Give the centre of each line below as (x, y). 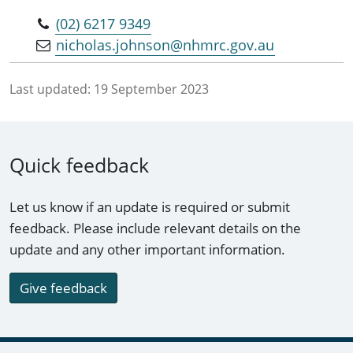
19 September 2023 (151, 89)
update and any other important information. (147, 250)
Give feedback (63, 288)
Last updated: (50, 89)
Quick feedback (79, 165)
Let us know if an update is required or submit (150, 207)
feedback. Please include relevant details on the (155, 229)
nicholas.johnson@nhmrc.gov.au (165, 45)
